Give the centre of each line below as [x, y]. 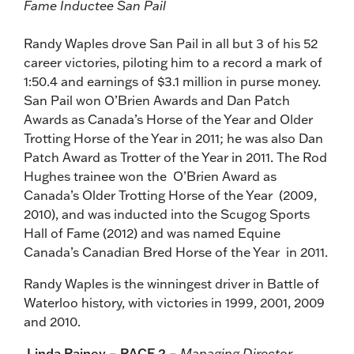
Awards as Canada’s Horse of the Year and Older [168, 119]
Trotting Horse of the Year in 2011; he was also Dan [173, 138]
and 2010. [52, 321]
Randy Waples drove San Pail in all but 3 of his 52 [171, 43]
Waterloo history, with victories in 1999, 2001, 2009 [174, 302]
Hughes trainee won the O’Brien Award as [150, 176]
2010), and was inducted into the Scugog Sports [167, 214]
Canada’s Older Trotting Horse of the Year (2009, [170, 195]
